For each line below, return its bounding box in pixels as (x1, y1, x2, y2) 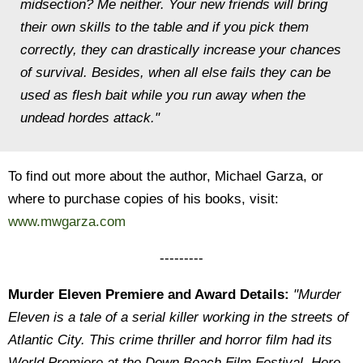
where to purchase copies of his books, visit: (8, 191, 279, 207)
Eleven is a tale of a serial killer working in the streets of (8, 310, 348, 325)
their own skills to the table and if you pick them (20, 19, 309, 35)
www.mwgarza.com (8, 214, 126, 229)
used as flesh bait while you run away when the (20, 88, 305, 103)
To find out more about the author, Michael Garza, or (8, 169, 323, 184)
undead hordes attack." (20, 110, 160, 126)
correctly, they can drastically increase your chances (20, 42, 341, 58)
